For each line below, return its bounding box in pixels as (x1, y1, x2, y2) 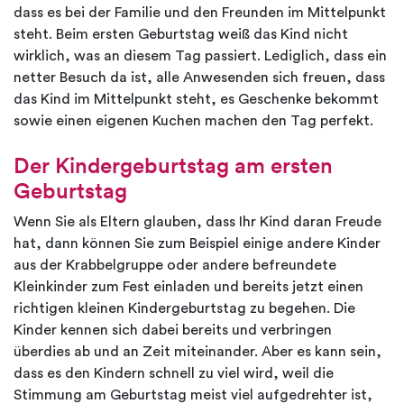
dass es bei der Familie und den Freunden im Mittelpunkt (14, 5, 386, 21)
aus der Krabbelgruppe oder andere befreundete (14, 258, 336, 273)
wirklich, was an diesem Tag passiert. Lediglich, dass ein (14, 49, 387, 64)
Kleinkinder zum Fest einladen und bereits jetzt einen (14, 280, 363, 295)
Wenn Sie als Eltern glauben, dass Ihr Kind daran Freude (14, 215, 381, 230)
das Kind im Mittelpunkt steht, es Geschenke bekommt (14, 92, 379, 107)
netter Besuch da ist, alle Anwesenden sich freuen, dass (14, 70, 385, 86)
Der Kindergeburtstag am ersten (14, 151, 333, 180)
